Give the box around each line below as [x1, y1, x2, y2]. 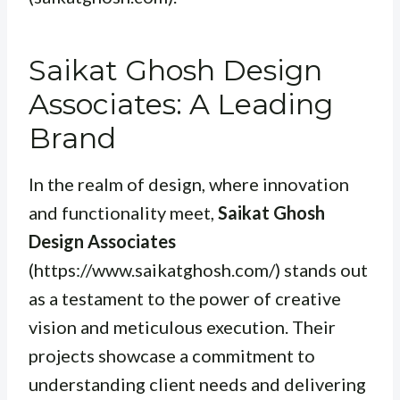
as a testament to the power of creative [29, 287, 341, 309]
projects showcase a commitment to [29, 344, 315, 366]
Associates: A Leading [29, 86, 333, 121]
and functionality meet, [29, 201, 218, 223]
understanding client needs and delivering [29, 372, 366, 395]
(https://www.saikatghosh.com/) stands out [29, 258, 368, 280]
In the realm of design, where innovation [29, 172, 349, 195]
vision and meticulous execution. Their [29, 315, 336, 337]
